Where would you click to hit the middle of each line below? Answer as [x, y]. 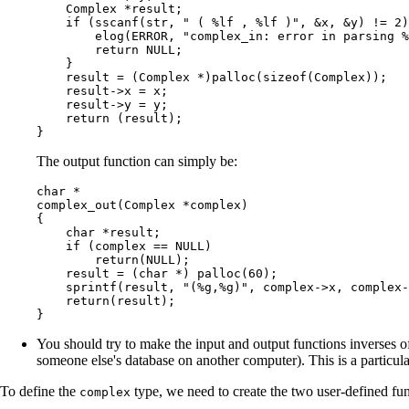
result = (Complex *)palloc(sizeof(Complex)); [212, 77]
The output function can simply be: [137, 161]
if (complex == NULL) [124, 246]
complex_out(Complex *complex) [142, 204]
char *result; [99, 232]
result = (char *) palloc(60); [157, 273]
